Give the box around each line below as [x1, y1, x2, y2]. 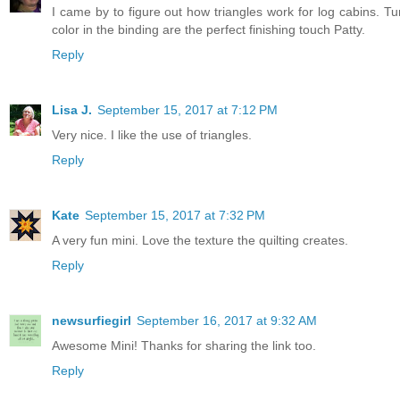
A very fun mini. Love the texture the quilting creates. [52, 233, 348, 248]
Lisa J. [52, 103, 92, 118]
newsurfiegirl [52, 313, 131, 329]
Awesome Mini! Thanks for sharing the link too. [52, 338, 316, 354]
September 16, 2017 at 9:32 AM [137, 313, 317, 329]
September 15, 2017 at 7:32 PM [85, 208, 265, 223]
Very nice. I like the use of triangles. [52, 128, 252, 143]
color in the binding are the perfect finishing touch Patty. [52, 22, 365, 37]
